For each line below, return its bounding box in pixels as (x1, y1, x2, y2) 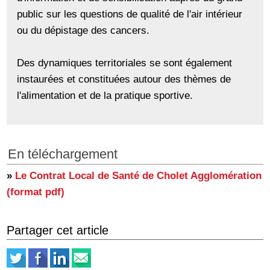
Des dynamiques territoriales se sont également (17, 57, 233, 69)
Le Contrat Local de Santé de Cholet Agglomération (15, 169, 262, 182)
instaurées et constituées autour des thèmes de (17, 73, 231, 86)
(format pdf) (7, 186, 65, 198)
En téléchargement (8, 147, 118, 162)
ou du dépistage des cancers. (17, 24, 150, 37)
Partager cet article (7, 224, 109, 237)
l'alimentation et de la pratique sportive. (17, 89, 193, 102)
